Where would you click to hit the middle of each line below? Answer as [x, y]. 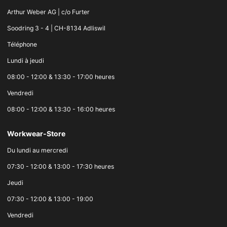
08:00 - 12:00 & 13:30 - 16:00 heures [61, 109]
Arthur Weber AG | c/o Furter [48, 12]
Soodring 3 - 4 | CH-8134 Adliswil [56, 28]
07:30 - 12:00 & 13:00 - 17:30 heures [61, 167]
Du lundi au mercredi [37, 150]
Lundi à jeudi [26, 61]
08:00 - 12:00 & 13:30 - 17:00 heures [61, 77]
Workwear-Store [36, 134]
